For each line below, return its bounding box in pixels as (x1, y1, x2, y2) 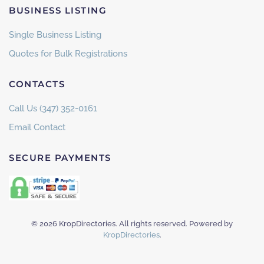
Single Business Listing (9, 29, 101, 40)
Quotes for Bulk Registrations (9, 48, 127, 59)
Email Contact (9, 122, 65, 133)
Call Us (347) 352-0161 (9, 103, 97, 114)
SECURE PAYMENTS (9, 152, 111, 163)
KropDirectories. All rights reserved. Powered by (57, 219, 233, 228)
